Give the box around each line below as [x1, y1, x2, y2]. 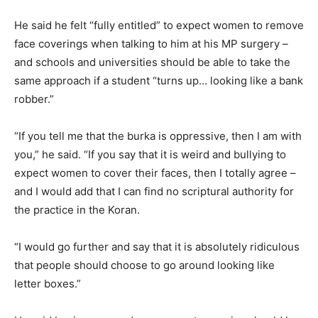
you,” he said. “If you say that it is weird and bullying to [14, 147, 286, 161]
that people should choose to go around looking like [14, 258, 275, 272]
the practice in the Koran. [14, 202, 140, 216]
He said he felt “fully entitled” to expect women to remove [14, 18, 304, 32]
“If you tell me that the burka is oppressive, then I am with [14, 128, 302, 143]
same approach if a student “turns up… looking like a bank [14, 73, 303, 87]
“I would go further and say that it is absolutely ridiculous [14, 239, 300, 253]
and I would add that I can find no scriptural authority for [14, 184, 294, 198]
